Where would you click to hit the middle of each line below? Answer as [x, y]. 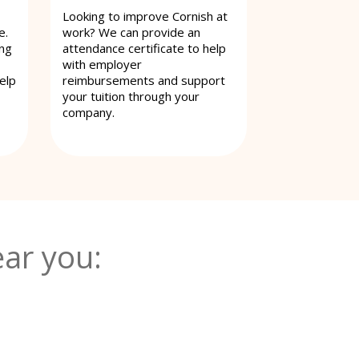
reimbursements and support [144, 80]
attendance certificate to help [144, 48]
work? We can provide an [131, 32]
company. [89, 112]
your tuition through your [131, 96]
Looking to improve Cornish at [145, 16]
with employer [102, 64]
